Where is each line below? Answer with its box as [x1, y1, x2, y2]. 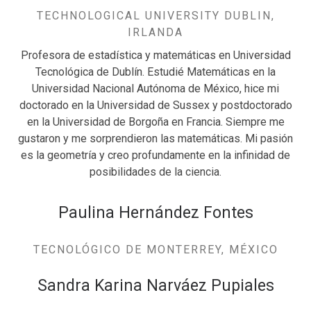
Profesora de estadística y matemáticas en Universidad [20, 49, 291, 62]
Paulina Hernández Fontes [58, 203, 253, 223]
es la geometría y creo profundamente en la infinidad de [21, 149, 290, 162]
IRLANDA [128, 25, 183, 39]
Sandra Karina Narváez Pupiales [37, 276, 274, 296]
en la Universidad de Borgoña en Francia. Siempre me [26, 115, 285, 129]
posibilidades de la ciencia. [90, 165, 221, 179]
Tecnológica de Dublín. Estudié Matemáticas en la [35, 65, 276, 79]
